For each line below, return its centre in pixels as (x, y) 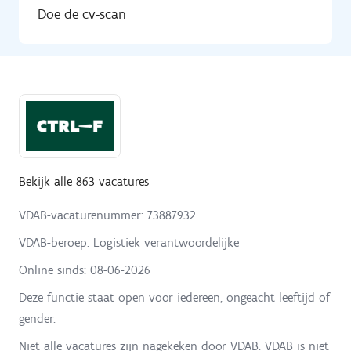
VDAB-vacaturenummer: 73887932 (107, 215)
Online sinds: (54, 270)
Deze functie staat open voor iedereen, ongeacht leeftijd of (174, 298)
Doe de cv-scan (82, 14)
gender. (37, 319)
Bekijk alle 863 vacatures (84, 182)
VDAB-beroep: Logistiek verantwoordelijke (129, 243)
